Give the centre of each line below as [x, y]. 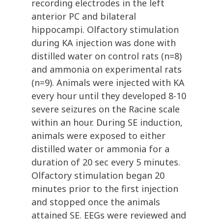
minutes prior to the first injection [105, 189]
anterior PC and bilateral [84, 16]
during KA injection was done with [104, 43]
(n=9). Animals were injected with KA [108, 83]
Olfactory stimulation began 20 [98, 176]
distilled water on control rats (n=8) [107, 56]
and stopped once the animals [96, 202]
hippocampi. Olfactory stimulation [105, 30]
